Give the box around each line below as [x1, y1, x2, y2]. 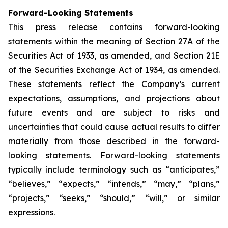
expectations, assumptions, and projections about [8, 93, 220, 103]
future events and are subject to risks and [8, 107, 220, 118]
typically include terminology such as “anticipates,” [8, 164, 220, 175]
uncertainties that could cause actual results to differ [8, 122, 220, 132]
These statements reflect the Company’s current [8, 79, 220, 89]
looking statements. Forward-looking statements [8, 150, 220, 160]
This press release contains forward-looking [8, 22, 220, 32]
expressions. [8, 207, 55, 217]
